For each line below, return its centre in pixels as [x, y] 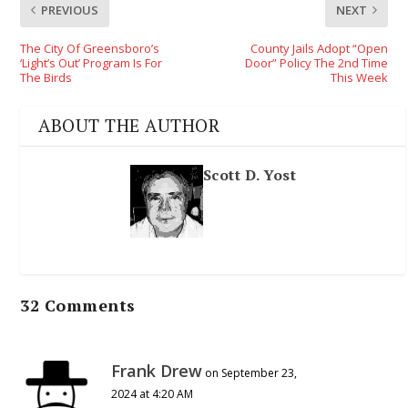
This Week [359, 77]
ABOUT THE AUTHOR [129, 125]
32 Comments [78, 305]
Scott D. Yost [250, 174]
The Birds [46, 77]
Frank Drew [157, 370]
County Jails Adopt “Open [319, 48]
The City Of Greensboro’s [90, 48]
